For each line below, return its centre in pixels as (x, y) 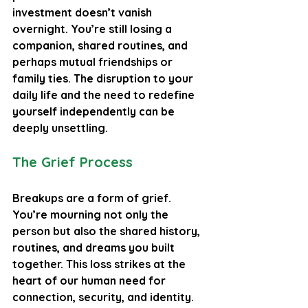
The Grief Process (73, 162)
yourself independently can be (95, 111)
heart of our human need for (90, 280)
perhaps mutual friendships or (94, 62)
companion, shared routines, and (101, 45)
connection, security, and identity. (104, 297)
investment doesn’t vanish (84, 12)
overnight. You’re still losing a (93, 29)
